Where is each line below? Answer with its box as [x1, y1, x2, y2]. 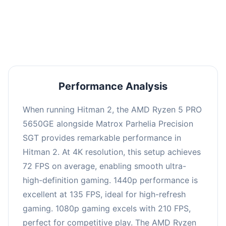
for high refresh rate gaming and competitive [39, 6, 187, 15]
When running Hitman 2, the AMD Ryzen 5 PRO [23, 104, 202, 115]
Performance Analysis [59, 80, 167, 92]
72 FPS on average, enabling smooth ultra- [23, 160, 186, 171]
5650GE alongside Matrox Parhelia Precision [23, 118, 193, 129]
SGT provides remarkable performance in [23, 132, 181, 143]
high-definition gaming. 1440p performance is [23, 175, 198, 185]
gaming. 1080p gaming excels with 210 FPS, [23, 203, 191, 213]
